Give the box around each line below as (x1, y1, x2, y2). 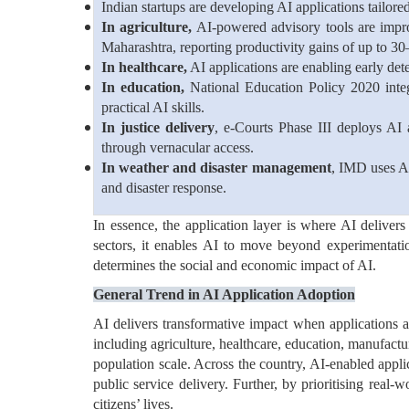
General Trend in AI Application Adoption (93, 287, 355, 302)
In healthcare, (101, 59, 187, 75)
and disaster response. (101, 180, 226, 195)
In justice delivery (101, 120, 215, 135)
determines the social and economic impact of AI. (93, 257, 376, 273)
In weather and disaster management (101, 160, 331, 175)
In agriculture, (101, 19, 193, 35)
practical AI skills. (101, 100, 204, 115)
